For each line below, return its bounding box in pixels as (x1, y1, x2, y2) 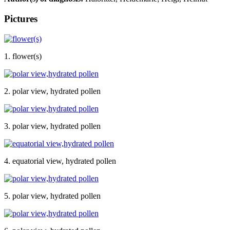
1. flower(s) (4, 51, 42, 61)
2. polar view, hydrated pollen (4, 86, 101, 95)
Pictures (4, 13, 37, 24)
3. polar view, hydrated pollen (4, 121, 101, 130)
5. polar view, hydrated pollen (4, 191, 101, 200)
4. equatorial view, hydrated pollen (4, 156, 116, 165)
